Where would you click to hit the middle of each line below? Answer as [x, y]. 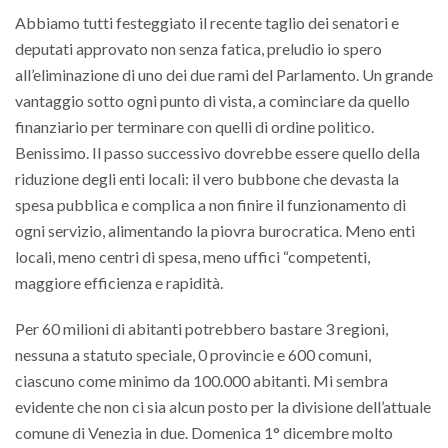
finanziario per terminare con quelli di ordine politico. [194, 127]
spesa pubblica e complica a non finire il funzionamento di [210, 205]
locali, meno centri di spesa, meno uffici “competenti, [192, 257]
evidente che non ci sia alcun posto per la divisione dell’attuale [223, 407]
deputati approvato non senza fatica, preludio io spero [198, 49]
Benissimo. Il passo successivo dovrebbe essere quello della [217, 153]
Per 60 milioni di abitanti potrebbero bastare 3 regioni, [201, 329]
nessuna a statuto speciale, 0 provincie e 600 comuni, [193, 355]
